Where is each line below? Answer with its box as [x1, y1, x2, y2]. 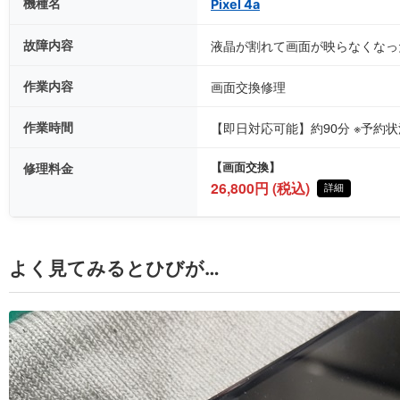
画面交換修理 [211, 77, 286, 96]
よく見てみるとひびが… [9, 257, 220, 279]
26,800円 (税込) [211, 178, 310, 198]
